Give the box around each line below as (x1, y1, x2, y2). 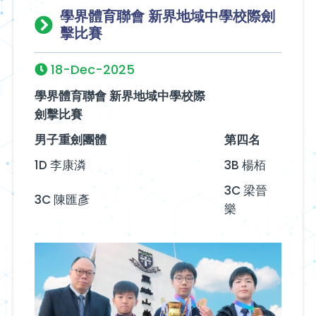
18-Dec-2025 (47, 60, 135, 78)
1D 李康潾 (34, 156, 86, 174)
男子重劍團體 (34, 130, 107, 148)
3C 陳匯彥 (34, 190, 90, 208)
